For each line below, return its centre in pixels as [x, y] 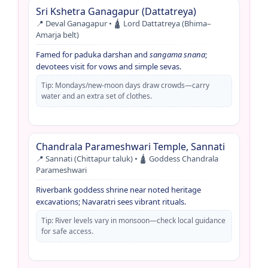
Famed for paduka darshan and [93, 54]
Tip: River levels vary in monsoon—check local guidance [133, 220]
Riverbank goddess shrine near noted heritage [118, 189]
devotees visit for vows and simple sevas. [109, 66]
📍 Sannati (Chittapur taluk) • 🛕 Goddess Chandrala [127, 158]
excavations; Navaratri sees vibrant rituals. [111, 201]
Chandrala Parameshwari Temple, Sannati [130, 146]
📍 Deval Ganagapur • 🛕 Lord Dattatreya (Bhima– [124, 23]
